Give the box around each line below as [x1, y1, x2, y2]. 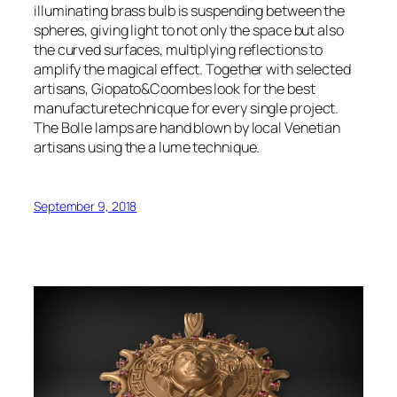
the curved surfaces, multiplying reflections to [34, 39, 323, 59]
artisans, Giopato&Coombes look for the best [34, 78, 315, 98]
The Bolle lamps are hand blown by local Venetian [34, 117, 341, 137]
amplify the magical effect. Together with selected [34, 58, 351, 79]
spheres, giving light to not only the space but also [34, 19, 344, 40]
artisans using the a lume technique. [34, 136, 261, 157]
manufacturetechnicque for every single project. [34, 97, 339, 118]
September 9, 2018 [34, 197, 137, 214]
